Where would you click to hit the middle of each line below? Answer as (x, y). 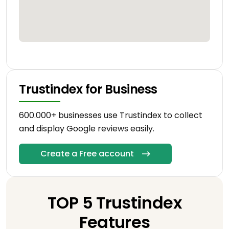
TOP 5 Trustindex (114, 203)
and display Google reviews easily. (87, 129)
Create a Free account (87, 154)
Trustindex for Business (88, 89)
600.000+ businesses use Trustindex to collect (111, 116)
